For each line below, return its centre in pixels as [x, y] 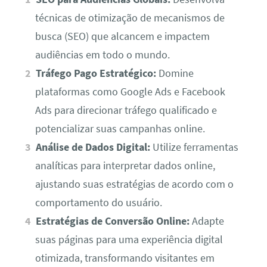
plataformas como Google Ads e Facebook [130, 92]
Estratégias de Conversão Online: [113, 221]
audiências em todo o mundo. [102, 55]
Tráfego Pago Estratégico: [96, 74]
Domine [175, 74]
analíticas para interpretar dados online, [125, 166]
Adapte [207, 221]
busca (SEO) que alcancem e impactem [122, 37]
